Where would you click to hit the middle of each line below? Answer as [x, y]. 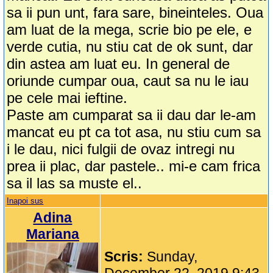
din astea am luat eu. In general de [119, 64]
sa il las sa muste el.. [75, 183]
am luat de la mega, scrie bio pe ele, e [129, 30]
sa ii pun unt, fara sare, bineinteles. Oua [135, 13]
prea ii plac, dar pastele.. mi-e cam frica [134, 166]
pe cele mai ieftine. [67, 98]
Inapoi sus [25, 201]
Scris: [126, 257]
